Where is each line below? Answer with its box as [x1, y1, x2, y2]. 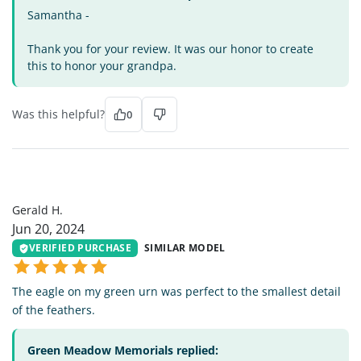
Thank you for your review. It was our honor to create [27, 40, 313, 56]
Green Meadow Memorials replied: [27, 342, 218, 359]
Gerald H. [12, 201, 63, 218]
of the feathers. [12, 302, 95, 318]
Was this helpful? [12, 106, 105, 122]
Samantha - [27, 6, 89, 23]
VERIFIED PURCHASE [29, 241, 132, 255]
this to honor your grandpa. [27, 57, 176, 73]
